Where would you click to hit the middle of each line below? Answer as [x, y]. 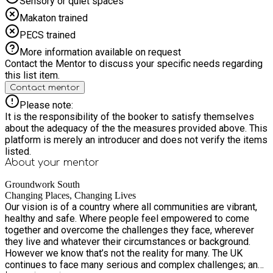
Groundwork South [42, 184]
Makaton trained [54, 18]
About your [34, 162]
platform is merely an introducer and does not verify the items [136, 140]
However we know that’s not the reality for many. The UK [124, 253]
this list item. [32, 75]
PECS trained [48, 35]
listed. [18, 151]
